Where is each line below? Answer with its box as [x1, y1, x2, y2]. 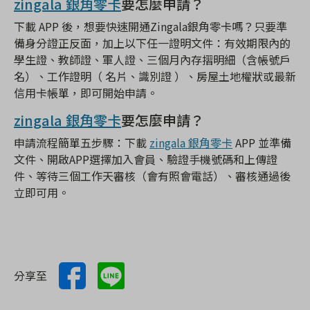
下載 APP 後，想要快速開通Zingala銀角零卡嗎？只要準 [14, 18, 287, 35]
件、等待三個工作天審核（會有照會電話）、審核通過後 [14, 167, 291, 185]
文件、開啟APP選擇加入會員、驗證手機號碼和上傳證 [14, 151, 277, 168]
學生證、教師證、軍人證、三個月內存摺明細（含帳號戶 [14, 51, 291, 69]
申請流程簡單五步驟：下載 [14, 134, 149, 152]
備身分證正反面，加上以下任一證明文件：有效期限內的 [14, 35, 291, 52]
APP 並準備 [232, 134, 291, 152]
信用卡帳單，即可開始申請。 [14, 84, 158, 102]
